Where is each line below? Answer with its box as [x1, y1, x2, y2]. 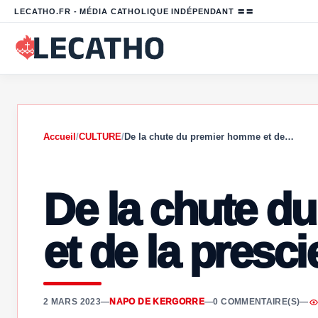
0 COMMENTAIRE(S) [213, 297, 300, 307]
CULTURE [79, 131, 121, 142]
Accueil [43, 131, 76, 142]
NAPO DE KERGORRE [109, 297, 205, 307]
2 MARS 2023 [43, 297, 101, 307]
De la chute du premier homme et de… [124, 131, 294, 142]
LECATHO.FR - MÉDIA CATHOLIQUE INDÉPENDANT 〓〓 [14, 6, 254, 16]
